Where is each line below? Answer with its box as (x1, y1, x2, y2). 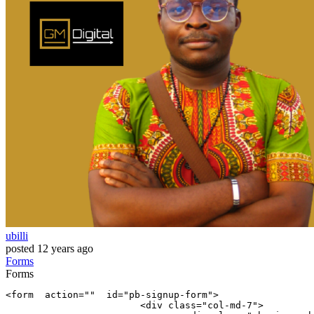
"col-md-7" (202, 300, 258, 311)
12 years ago (37, 243, 93, 255)
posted (6, 243, 34, 255)
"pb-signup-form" (123, 289, 213, 301)
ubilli (6, 230, 28, 243)
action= (34, 289, 84, 301)
